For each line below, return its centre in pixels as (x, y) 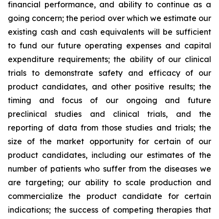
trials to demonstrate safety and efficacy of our (109, 73)
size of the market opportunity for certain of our (109, 141)
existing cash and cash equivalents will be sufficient (109, 32)
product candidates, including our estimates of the (109, 155)
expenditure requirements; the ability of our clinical (109, 59)
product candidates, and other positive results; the (109, 87)
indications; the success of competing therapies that (109, 210)
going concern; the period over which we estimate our (109, 18)
